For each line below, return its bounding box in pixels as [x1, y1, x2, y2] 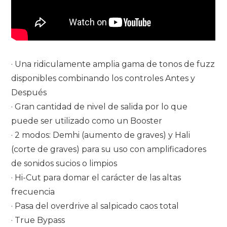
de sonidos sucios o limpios [11, 158, 118, 168]
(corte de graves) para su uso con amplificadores [11, 144, 207, 154]
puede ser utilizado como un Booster [11, 116, 163, 126]
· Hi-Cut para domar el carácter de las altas [11, 172, 181, 182]
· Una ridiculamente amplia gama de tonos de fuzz [11, 59, 215, 69]
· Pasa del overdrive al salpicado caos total [11, 201, 179, 211]
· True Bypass [11, 215, 65, 225]
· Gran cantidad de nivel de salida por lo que [11, 101, 188, 111]
